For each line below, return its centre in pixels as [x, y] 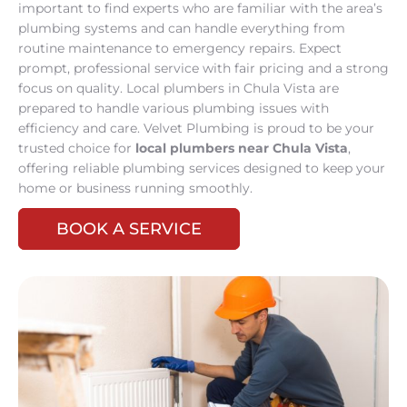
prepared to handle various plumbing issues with [174, 108]
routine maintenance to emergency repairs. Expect [180, 48]
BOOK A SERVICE [129, 228]
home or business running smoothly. [135, 188]
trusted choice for [77, 148]
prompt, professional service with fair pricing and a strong [203, 68]
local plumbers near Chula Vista [242, 148]
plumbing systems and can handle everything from [182, 28]
